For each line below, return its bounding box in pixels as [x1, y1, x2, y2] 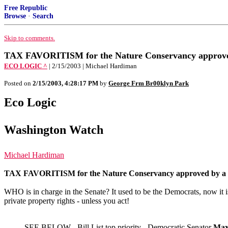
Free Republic [4, 4, 47, 12]
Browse [4, 12, 26, 20]
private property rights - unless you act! [4, 196, 129, 205]
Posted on [4, 79, 33, 87]
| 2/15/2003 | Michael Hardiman [49, 62, 137, 70]
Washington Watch [4, 123, 103, 136]
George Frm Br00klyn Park [108, 79, 189, 87]
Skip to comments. [4, 34, 55, 42]
